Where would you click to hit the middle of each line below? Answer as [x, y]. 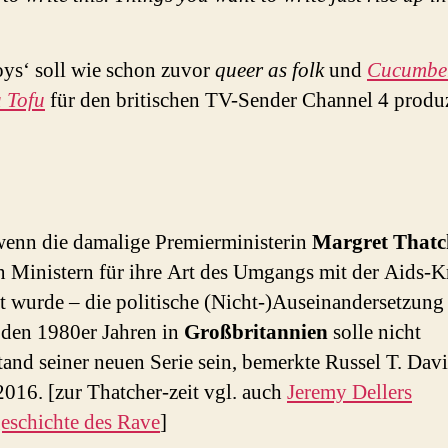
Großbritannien [256, 332]
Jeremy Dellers [349, 392]
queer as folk [269, 70]
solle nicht [374, 332]
